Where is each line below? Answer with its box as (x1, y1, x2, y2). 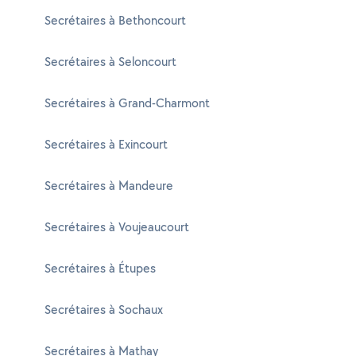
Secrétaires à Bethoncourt (44, 12, 186, 29)
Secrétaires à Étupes (44, 260, 156, 277)
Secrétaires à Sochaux (44, 301, 163, 318)
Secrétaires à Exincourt (44, 136, 168, 153)
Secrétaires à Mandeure (44, 177, 173, 194)
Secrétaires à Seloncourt (44, 53, 176, 70)
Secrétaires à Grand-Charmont (44, 95, 210, 111)
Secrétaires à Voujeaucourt (44, 219, 189, 235)
